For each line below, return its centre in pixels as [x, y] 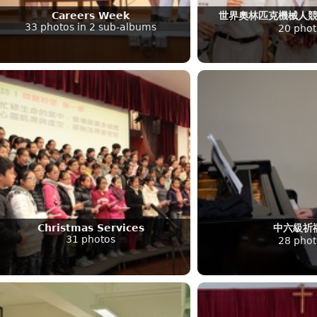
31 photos [91, 239]
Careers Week [91, 15]
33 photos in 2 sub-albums [91, 27]
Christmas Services [91, 227]
